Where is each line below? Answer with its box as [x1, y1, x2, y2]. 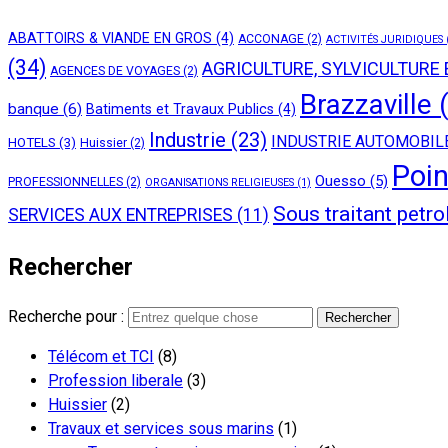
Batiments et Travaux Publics [86, 100, 274, 117]
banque [8, 99, 59, 118]
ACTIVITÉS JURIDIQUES [326, 32, 443, 46]
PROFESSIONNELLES [8, 174, 123, 189]
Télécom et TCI [48, 346, 154, 366]
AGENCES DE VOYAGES [50, 63, 180, 78]
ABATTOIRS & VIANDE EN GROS [8, 29, 212, 46]
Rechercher [8, 252, 133, 281]
